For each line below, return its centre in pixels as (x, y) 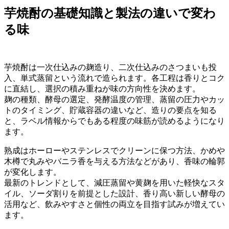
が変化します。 (33, 172)
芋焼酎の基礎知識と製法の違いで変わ (110, 13)
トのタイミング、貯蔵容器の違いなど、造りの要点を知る (110, 110)
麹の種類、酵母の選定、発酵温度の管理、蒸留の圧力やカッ (114, 99)
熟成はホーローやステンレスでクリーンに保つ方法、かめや (114, 150)
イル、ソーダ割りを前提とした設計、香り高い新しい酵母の (114, 193)
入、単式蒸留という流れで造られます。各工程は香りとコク (114, 78)
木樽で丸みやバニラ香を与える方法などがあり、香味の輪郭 (114, 161)
